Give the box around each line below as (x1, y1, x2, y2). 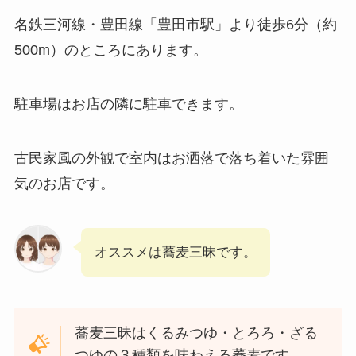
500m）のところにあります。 (14, 42, 207, 59)
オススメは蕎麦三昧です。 (94, 244, 257, 260)
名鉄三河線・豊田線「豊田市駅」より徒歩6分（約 (14, 17, 337, 33)
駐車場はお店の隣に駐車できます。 (14, 95, 243, 112)
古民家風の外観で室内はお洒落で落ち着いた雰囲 (14, 149, 329, 166)
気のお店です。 (14, 175, 114, 192)
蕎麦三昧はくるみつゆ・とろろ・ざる (75, 325, 319, 342)
